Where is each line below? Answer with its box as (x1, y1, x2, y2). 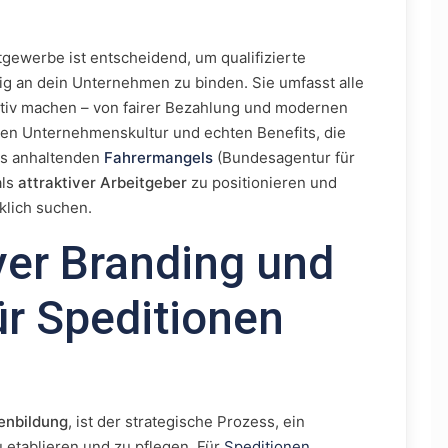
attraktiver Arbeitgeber (18, 173, 187, 192)
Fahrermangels (104, 148, 213, 167)
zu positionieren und (187, 173, 337, 192)
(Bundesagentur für (213, 148, 355, 167)
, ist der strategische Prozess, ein (68, 412, 305, 431)
